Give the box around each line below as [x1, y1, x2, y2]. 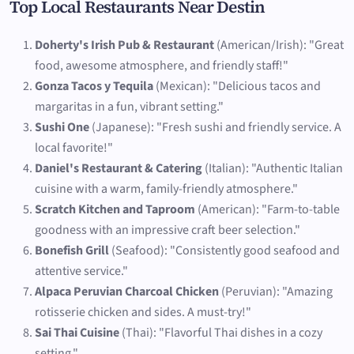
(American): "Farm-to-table [195, 200, 340, 218]
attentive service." [35, 262, 128, 280]
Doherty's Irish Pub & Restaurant [35, 36, 214, 54]
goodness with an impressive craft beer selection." [35, 220, 300, 239]
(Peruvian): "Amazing [219, 282, 333, 300]
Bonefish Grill [35, 241, 109, 259]
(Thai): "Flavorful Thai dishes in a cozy [119, 323, 322, 341]
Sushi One [35, 118, 89, 136]
